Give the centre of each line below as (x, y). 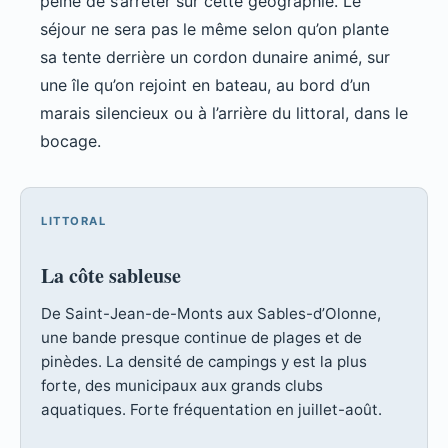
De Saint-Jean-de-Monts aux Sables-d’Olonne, (211, 314)
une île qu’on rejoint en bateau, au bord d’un (205, 85)
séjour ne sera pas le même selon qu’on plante (214, 29)
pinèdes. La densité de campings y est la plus (204, 362)
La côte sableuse (111, 276)
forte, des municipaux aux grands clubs (182, 386)
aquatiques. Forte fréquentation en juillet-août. (211, 410)
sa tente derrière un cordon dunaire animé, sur (215, 57)
